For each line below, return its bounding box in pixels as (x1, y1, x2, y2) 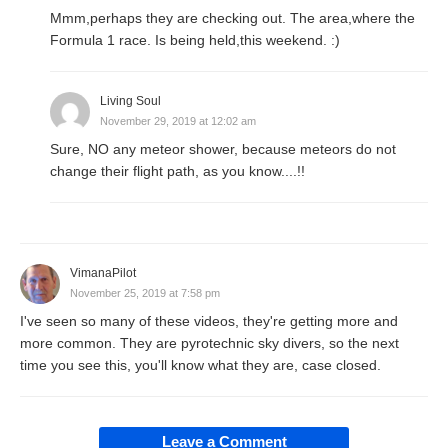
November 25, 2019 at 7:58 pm (70, 287, 220, 300)
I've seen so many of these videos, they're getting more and (20, 313, 398, 330)
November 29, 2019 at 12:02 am (100, 115, 256, 128)
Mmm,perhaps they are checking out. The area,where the (50, 10, 415, 27)
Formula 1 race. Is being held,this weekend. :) (50, 32, 340, 49)
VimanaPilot (70, 266, 136, 281)
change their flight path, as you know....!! (50, 163, 305, 180)
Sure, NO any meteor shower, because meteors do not (50, 141, 396, 158)
